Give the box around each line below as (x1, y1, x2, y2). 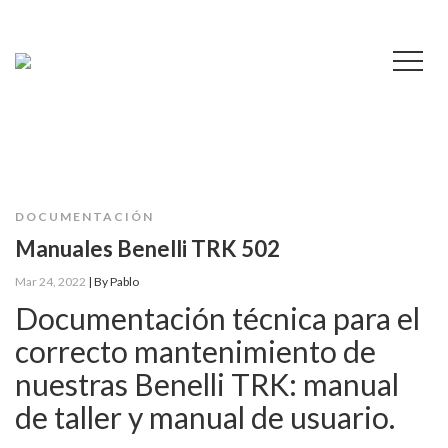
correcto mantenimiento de (15, 333, 376, 369)
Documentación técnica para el (15, 300, 420, 336)
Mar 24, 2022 (15, 274, 86, 289)
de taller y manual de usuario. (15, 399, 395, 435)
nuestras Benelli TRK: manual (15, 366, 399, 402)
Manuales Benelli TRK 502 (15, 235, 280, 262)
